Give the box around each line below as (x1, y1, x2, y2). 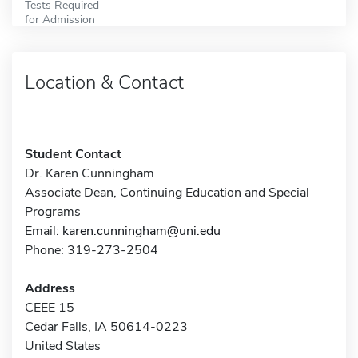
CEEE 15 (25, 298, 74, 316)
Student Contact (25, 145, 121, 163)
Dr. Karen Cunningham (25, 164, 154, 182)
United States (25, 336, 101, 355)
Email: (25, 221, 62, 240)
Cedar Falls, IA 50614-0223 (25, 317, 188, 336)
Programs (25, 202, 81, 221)
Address (25, 279, 75, 297)
